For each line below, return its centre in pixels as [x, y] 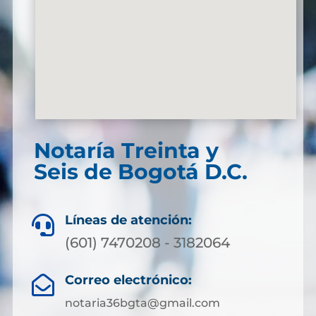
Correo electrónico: [128, 280]
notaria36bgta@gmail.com [142, 303]
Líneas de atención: [128, 220]
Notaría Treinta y [126, 151]
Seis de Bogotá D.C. [140, 172]
